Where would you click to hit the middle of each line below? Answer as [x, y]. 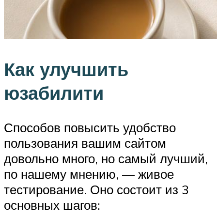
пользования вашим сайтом [85, 143]
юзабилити [54, 93]
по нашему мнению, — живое [89, 174]
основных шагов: [52, 205]
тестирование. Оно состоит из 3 [96, 190]
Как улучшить [66, 69]
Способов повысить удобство [90, 128]
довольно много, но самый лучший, [106, 159]
